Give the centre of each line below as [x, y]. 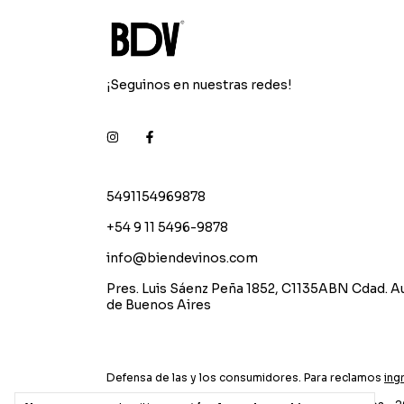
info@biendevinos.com [182, 258]
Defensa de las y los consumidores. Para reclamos [244, 377]
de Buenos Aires [159, 305]
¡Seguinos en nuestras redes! [199, 85]
